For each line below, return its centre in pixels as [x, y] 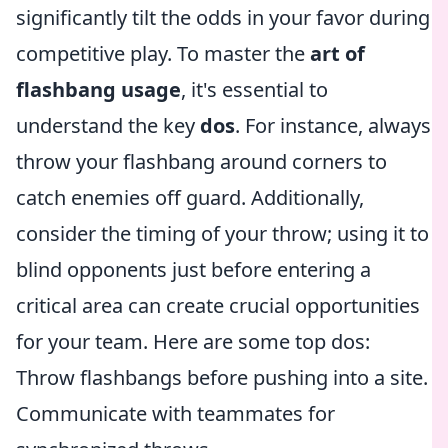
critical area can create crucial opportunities [218, 305]
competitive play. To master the [163, 53]
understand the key [108, 125]
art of [337, 53]
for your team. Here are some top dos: [193, 341]
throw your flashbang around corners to [201, 161]
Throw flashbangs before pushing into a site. [222, 377]
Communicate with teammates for [175, 413]
